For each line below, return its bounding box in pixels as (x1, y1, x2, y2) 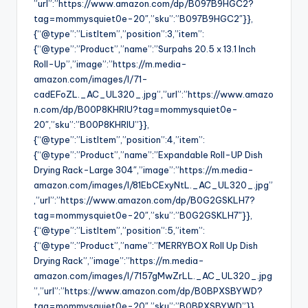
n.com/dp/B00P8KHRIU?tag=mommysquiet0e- (34, 104, 238, 115)
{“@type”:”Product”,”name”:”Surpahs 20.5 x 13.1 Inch (34, 43, 256, 55)
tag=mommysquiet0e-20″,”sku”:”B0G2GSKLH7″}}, (34, 210, 252, 221)
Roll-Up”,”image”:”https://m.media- (34, 58, 187, 70)
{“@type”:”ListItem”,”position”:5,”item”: (34, 225, 205, 236)
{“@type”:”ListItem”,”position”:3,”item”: (34, 28, 204, 40)
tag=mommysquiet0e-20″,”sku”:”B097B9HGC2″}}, (34, 13, 253, 25)
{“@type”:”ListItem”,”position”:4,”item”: (34, 134, 205, 146)
